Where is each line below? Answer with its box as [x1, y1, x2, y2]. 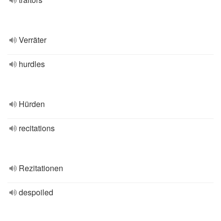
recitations [19, 122, 55, 134]
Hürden [19, 98, 45, 110]
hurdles [19, 58, 45, 70]
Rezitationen [19, 162, 63, 174]
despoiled [19, 186, 53, 198]
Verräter [19, 34, 46, 45]
